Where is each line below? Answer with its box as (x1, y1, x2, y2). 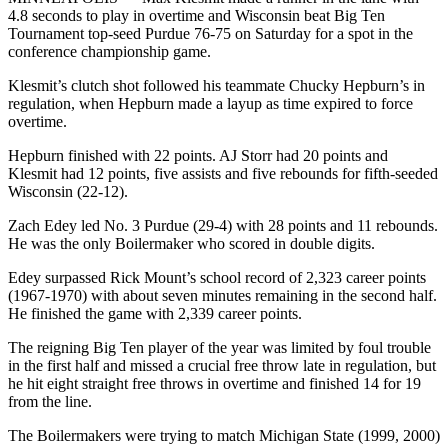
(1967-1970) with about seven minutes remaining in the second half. (8, 286, 437, 304)
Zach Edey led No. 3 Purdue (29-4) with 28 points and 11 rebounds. (8, 216, 438, 234)
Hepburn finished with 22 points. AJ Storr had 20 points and (8, 146, 388, 164)
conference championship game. (8, 42, 211, 60)
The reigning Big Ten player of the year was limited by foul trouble (8, 338, 431, 356)
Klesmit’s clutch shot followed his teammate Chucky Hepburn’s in (8, 76, 425, 94)
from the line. (8, 392, 92, 410)
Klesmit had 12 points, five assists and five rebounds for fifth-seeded (8, 164, 438, 182)
